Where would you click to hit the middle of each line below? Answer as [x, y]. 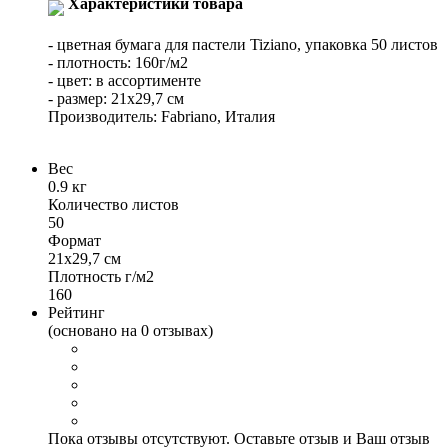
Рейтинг [76, 312]
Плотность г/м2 [101, 276]
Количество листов [113, 204]
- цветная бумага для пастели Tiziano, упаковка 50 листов [243, 44]
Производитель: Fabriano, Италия [161, 116]
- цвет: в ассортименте [124, 80]
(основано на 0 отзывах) [130, 330]
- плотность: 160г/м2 [118, 62]
